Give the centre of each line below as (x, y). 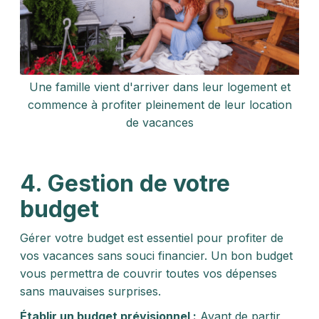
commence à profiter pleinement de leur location (159, 105)
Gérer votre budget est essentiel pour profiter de (152, 238)
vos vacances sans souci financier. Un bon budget (156, 256)
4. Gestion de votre (125, 183)
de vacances (159, 122)
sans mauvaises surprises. (90, 291)
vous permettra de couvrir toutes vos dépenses (148, 273)
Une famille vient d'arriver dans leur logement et (159, 87)
